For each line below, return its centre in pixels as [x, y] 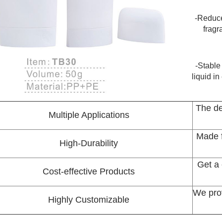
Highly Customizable [89, 199]
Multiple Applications [89, 115]
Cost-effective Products [89, 171]
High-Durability [89, 143]
